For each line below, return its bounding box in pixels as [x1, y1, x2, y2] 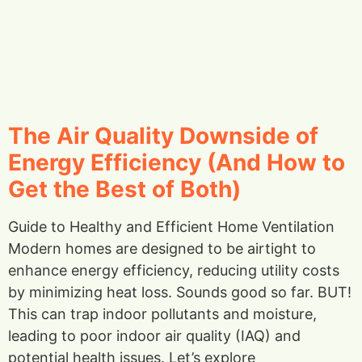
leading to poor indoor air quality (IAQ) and [8, 326, 301, 344]
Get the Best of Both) [8, 175, 241, 203]
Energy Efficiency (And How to [8, 148, 345, 176]
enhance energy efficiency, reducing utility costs [8, 261, 339, 279]
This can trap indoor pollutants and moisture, [8, 305, 317, 322]
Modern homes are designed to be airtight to [8, 239, 316, 257]
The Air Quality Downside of [8, 121, 318, 149]
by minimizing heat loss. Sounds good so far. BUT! [8, 283, 351, 301]
